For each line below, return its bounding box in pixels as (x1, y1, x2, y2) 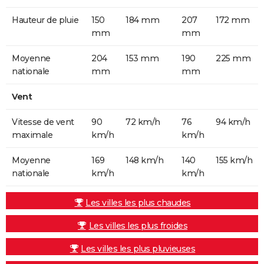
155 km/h (216, 154, 252, 166)
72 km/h (126, 116, 160, 127)
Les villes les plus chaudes (85, 197, 191, 208)
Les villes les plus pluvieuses (81, 243, 196, 254)
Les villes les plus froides (88, 220, 187, 231)
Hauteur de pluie (12, 14, 78, 25)
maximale (12, 129, 52, 140)
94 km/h (216, 116, 250, 127)
